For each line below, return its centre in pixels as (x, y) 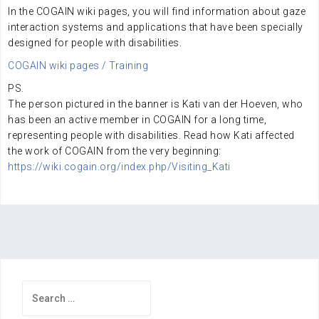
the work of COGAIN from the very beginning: (115, 151)
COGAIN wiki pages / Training (78, 66)
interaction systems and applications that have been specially (156, 27)
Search (39, 288)
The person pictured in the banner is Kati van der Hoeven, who (156, 104)
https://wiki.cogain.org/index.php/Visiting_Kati (119, 167)
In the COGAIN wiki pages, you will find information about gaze (157, 11)
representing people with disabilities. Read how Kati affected (151, 135)
